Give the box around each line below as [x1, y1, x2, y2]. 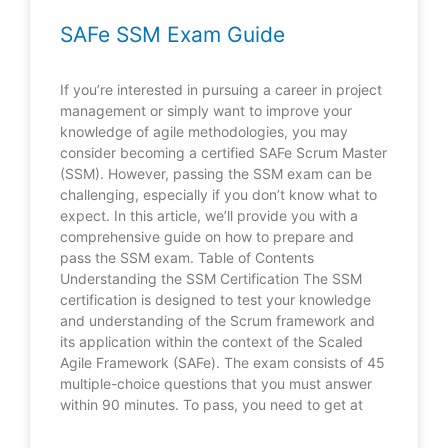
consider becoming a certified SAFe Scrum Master [60, 143, 387, 161]
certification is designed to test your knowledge [60, 290, 371, 308]
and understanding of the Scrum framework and [60, 311, 375, 329]
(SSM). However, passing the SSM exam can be [60, 164, 372, 182]
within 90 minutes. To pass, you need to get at [60, 395, 363, 413]
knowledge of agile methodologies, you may [60, 122, 348, 140]
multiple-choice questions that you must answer [60, 374, 372, 392]
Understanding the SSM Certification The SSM [60, 269, 362, 287]
